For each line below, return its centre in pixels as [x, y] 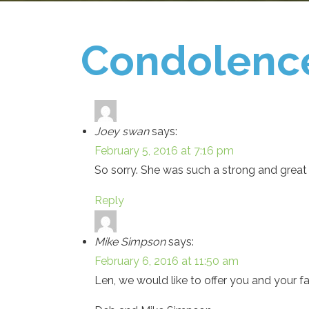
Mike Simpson [130, 242]
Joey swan [122, 131]
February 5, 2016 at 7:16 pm [164, 151]
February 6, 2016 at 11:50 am [167, 261]
